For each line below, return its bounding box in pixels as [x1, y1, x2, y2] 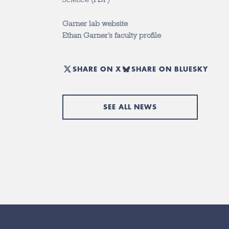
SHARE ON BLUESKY [131, 63, 208, 74]
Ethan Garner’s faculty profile [62, 31, 163, 39]
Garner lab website [62, 19, 128, 28]
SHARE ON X [73, 63, 121, 74]
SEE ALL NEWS [103, 102, 157, 112]
